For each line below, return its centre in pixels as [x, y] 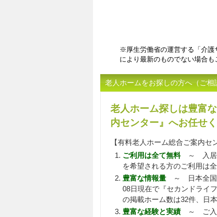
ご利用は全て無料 [152, 155]
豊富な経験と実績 [152, 211]
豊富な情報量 [144, 178]
